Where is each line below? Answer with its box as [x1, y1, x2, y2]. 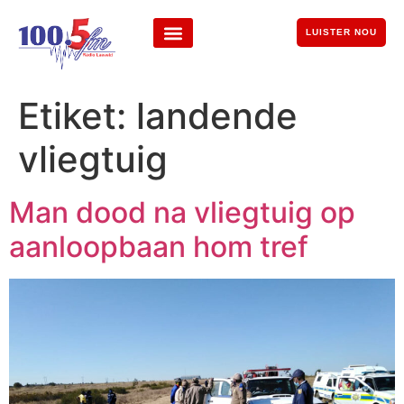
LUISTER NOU [305, 27, 377, 37]
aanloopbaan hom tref [9, 229, 308, 265]
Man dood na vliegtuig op [9, 195, 355, 231]
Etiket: [18, 94, 136, 139]
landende [136, 94, 298, 139]
